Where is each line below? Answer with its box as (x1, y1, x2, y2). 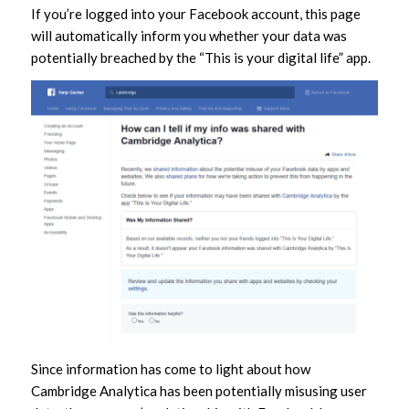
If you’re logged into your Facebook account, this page (30, 5, 361, 23)
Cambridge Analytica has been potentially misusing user (30, 382, 367, 399)
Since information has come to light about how (30, 360, 310, 377)
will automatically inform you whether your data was (30, 27, 347, 45)
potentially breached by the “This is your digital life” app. (30, 49, 371, 67)
